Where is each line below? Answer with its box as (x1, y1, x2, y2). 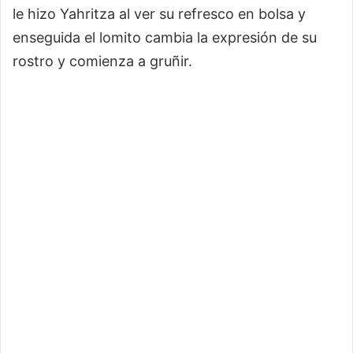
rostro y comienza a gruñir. (13, 53, 192, 69)
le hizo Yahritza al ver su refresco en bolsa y (13, 6, 306, 22)
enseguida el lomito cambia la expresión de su (13, 29, 317, 46)
